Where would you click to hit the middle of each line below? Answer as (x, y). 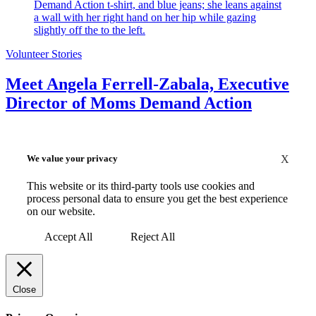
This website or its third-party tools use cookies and (141, 186)
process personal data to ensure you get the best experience (157, 199)
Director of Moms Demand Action (129, 103)
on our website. (61, 212)
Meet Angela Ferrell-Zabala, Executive (147, 84)
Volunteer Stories (44, 54)
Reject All (153, 237)
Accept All (68, 237)
